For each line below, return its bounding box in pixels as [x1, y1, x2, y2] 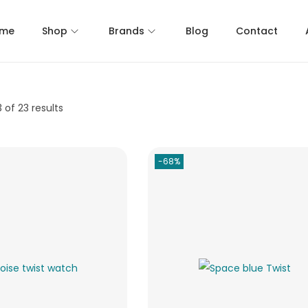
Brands [109, 24, 144, 38]
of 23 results [2, 101, 63, 115]
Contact [236, 24, 278, 38]
